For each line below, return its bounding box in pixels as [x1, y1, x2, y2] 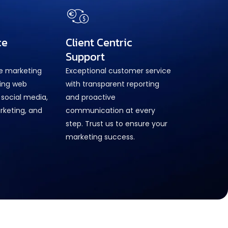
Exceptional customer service [66, 65, 172, 76]
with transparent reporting [66, 78, 160, 89]
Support [66, 48, 105, 65]
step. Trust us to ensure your [66, 118, 168, 129]
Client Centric [66, 34, 133, 51]
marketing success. [66, 131, 135, 142]
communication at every [66, 105, 156, 116]
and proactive [66, 92, 116, 102]
